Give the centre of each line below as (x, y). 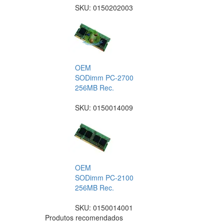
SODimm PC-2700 (104, 78)
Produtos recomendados (84, 218)
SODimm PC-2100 (104, 178)
